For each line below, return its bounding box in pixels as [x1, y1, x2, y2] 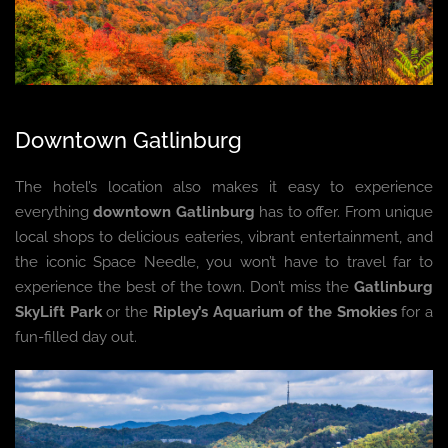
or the [101, 302, 153, 321]
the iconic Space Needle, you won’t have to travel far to [15, 252, 433, 271]
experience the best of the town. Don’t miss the [15, 277, 354, 296]
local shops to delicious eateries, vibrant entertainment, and [15, 227, 433, 246]
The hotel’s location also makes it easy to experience [15, 177, 433, 196]
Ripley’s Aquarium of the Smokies [152, 302, 397, 321]
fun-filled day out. [15, 327, 137, 346]
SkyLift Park [15, 302, 102, 321]
